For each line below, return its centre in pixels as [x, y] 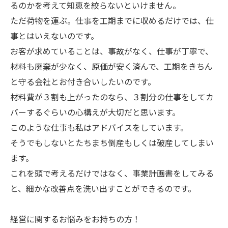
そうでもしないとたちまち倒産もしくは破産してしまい [112, 142]
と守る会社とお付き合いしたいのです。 [83, 81]
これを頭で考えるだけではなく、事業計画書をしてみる [112, 173]
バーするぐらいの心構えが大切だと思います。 [95, 112]
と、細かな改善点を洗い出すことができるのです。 [103, 188]
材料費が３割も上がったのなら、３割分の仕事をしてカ [112, 97]
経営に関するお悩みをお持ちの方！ [75, 219]
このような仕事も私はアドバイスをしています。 [99, 127]
